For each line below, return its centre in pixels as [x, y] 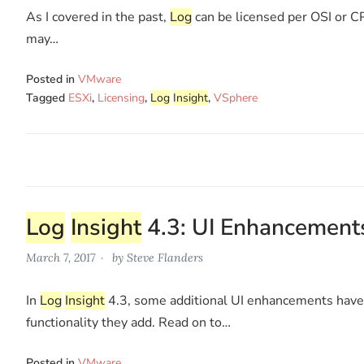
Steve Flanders [165, 257]
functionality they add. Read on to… [128, 322]
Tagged [47, 97]
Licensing [121, 97]
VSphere [236, 97]
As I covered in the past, [98, 17]
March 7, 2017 [61, 257]
